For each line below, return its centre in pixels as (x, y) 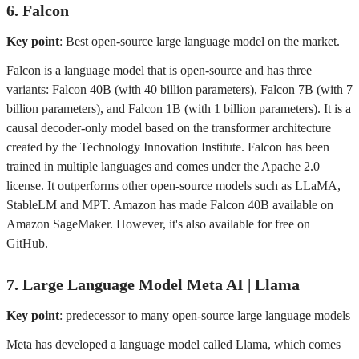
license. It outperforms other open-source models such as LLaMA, (173, 186)
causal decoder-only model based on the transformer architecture (169, 128)
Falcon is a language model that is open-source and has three (159, 70)
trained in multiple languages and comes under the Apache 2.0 (163, 166)
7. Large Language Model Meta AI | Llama (153, 284)
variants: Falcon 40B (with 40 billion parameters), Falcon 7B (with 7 (179, 89)
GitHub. (27, 243)
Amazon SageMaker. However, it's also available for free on (158, 224)
